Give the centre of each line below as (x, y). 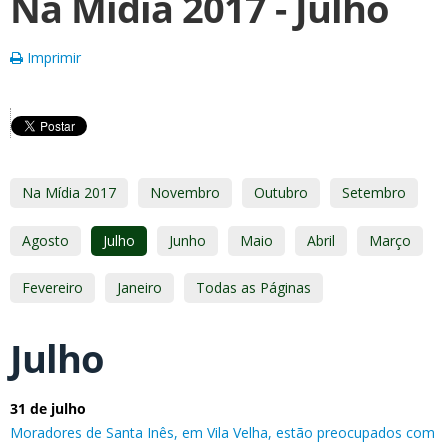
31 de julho (48, 408)
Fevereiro (52, 287)
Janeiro (139, 287)
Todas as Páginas (253, 287)
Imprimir (52, 57)
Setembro (374, 192)
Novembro (185, 192)
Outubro (281, 192)
